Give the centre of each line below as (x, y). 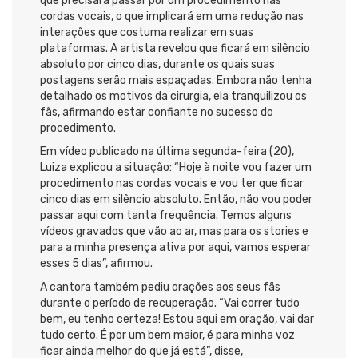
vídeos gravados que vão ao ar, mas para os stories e (174, 232)
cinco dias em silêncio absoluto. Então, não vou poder (176, 200)
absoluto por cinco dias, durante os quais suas (157, 64)
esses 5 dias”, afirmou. (96, 264)
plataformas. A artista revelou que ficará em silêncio (175, 48)
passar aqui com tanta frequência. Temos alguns (166, 216)
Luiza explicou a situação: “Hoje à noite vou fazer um (176, 168)
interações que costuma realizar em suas (147, 32)
